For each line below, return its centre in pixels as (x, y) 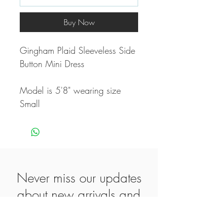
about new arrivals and (79, 195)
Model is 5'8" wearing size (70, 91)
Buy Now (79, 22)
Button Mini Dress (54, 64)
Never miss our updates (79, 178)
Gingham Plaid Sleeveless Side (77, 51)
